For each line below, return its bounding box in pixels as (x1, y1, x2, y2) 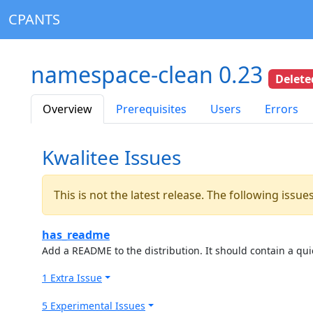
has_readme (42, 226, 110, 242)
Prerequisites (116, 101, 187, 117)
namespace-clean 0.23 (31, 59, 268, 89)
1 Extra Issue (42, 270, 102, 284)
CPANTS (8, 10, 60, 29)
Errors (265, 101, 298, 117)
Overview (43, 101, 92, 117)
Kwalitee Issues (42, 143, 181, 170)
